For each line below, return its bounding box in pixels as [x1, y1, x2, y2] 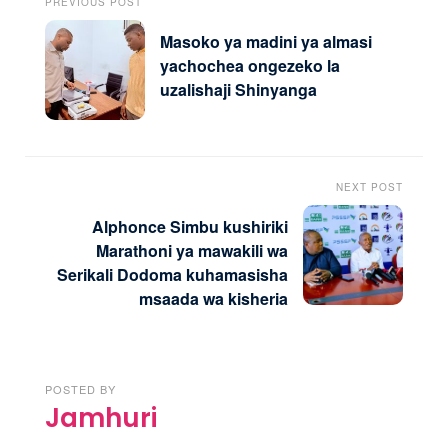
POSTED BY [45, 380, 116, 397]
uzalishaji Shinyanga [160, 78, 317, 102]
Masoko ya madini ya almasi [160, 30, 372, 54]
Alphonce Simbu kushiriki [92, 214, 288, 238]
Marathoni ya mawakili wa [96, 238, 288, 262]
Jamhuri [45, 399, 157, 436]
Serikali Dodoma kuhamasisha [57, 262, 288, 286]
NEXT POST [336, 179, 403, 194]
